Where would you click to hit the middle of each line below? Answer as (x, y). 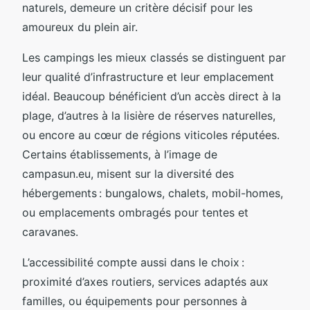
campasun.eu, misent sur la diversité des (128, 173)
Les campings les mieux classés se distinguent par (154, 57)
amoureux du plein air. (80, 27)
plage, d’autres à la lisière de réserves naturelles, (149, 115)
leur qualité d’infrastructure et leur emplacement (148, 76)
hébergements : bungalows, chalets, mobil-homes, (153, 193)
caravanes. (50, 231)
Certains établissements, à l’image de (120, 154)
